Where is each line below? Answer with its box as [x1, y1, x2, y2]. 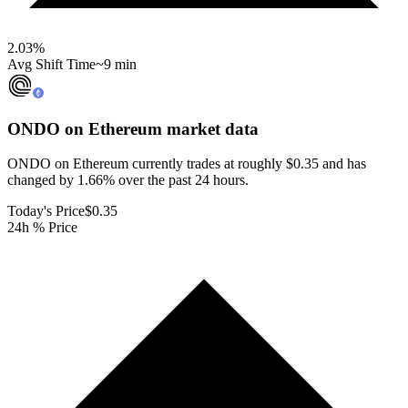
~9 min [96, 56, 137, 72]
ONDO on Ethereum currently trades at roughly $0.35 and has [7, 156, 366, 172]
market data [162, 118, 259, 138]
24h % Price [7, 219, 77, 236]
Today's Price [7, 203, 85, 219]
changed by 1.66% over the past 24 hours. [7, 172, 249, 189]
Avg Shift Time [7, 56, 96, 72]
